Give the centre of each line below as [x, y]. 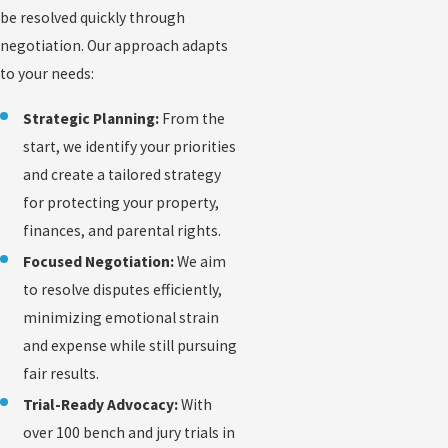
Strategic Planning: [91, 119]
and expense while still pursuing [130, 346]
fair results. [61, 374]
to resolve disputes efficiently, [123, 290]
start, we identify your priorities [130, 147]
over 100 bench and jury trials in [129, 433]
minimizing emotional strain [121, 318]
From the [192, 119]
